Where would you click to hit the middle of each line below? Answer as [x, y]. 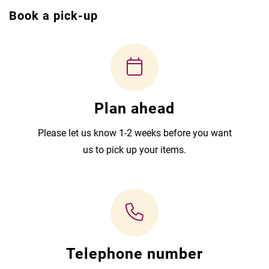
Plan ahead [134, 109]
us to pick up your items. [134, 150]
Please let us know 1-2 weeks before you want [134, 133]
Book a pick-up [53, 16]
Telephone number [134, 254]
